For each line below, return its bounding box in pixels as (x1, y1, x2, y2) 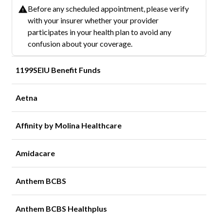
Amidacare (16, 148, 55, 158)
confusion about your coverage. (28, 38, 132, 48)
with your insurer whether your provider (28, 15, 159, 25)
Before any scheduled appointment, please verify (28, 3, 189, 13)
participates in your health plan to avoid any (28, 27, 171, 36)
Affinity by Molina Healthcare (16, 120, 122, 130)
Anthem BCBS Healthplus (16, 203, 107, 213)
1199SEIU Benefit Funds (16, 65, 101, 74)
